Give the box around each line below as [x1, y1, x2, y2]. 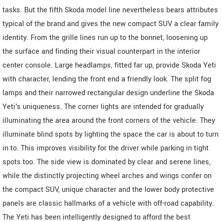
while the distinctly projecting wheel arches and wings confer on [2, 170, 212, 181]
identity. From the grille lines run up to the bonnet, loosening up [2, 32, 208, 43]
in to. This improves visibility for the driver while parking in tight [2, 143, 209, 153]
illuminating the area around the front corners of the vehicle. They [2, 115, 215, 126]
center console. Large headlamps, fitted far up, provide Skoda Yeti [2, 60, 216, 71]
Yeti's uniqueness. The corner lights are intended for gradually [2, 101, 204, 112]
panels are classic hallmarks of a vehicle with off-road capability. [2, 198, 214, 209]
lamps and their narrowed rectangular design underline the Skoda [2, 87, 214, 98]
